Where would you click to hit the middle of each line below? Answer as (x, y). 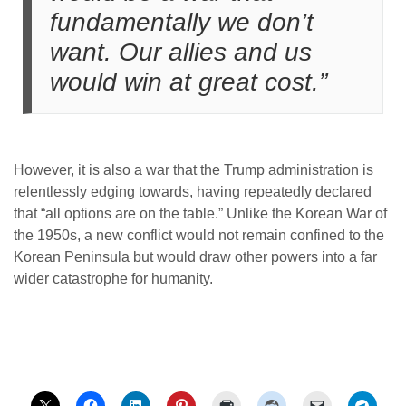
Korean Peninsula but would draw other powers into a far (195, 257)
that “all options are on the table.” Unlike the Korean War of (200, 213)
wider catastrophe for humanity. (113, 279)
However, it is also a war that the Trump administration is (193, 170)
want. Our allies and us (181, 52)
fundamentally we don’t (182, 22)
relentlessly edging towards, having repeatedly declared (193, 192)
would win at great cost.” (188, 82)
